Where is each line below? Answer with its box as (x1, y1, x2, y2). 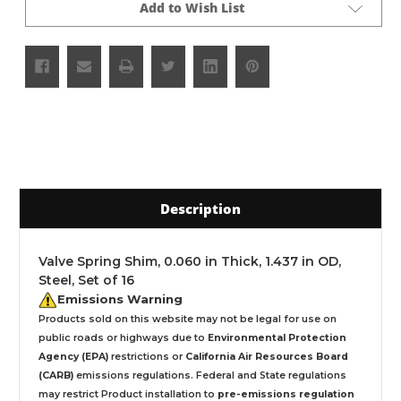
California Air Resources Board (185, 350, 348, 363)
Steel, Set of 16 (38, 271, 134, 288)
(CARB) (38, 369, 73, 381)
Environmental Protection (208, 331, 346, 344)
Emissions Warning (57, 291, 183, 306)
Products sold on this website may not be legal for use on (38, 312, 337, 325)
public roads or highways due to (38, 331, 208, 344)
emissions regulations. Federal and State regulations (73, 369, 346, 381)
